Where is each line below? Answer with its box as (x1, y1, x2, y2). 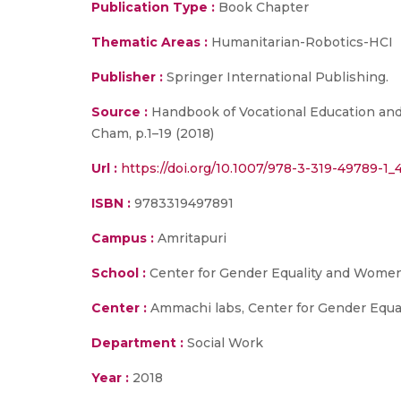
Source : (91, 104, 148, 120)
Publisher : (91, 69, 166, 85)
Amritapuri (154, 230, 226, 246)
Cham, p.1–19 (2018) (91, 125, 214, 141)
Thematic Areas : (91, 34, 208, 50)
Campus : (91, 230, 154, 246)
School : (91, 265, 146, 281)
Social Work (183, 335, 263, 351)
